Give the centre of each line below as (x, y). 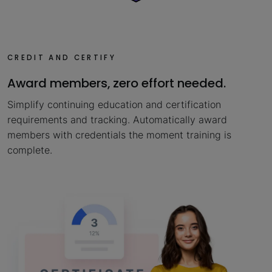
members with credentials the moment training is (119, 134)
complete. (30, 150)
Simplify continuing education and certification (114, 104)
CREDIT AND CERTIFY (62, 58)
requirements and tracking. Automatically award (117, 119)
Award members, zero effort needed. (117, 83)
